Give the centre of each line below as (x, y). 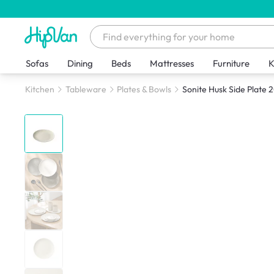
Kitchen (39, 90)
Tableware (86, 90)
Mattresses (172, 64)
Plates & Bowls (144, 90)
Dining (80, 64)
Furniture (231, 64)
